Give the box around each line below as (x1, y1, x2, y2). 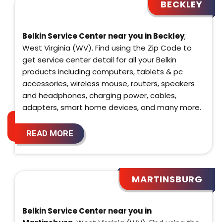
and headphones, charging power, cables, (22, 90, 176, 101)
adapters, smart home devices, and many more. (22, 102, 201, 112)
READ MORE (26, 128, 73, 138)
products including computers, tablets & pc (22, 66, 183, 77)
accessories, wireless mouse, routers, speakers (22, 78, 195, 89)
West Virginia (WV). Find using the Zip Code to (22, 42, 192, 53)
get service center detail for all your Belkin (22, 54, 176, 65)
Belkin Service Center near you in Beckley (22, 30, 184, 41)
